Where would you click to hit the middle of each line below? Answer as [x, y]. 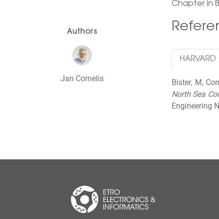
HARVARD [198, 59]
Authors [82, 32]
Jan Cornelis [82, 78]
